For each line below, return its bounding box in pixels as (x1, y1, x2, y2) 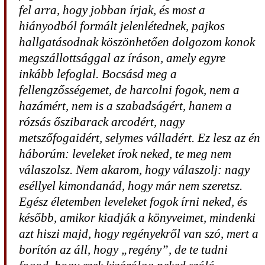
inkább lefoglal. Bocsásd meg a (19, 67, 177, 81)
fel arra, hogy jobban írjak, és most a (19, 3, 206, 17)
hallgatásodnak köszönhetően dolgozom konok (19, 35, 256, 49)
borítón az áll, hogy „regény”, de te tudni (19, 243, 228, 257)
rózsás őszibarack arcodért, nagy (19, 115, 185, 129)
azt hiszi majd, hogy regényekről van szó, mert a (19, 227, 259, 241)
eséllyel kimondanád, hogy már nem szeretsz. (19, 179, 243, 193)
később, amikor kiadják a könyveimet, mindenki (19, 211, 256, 225)
